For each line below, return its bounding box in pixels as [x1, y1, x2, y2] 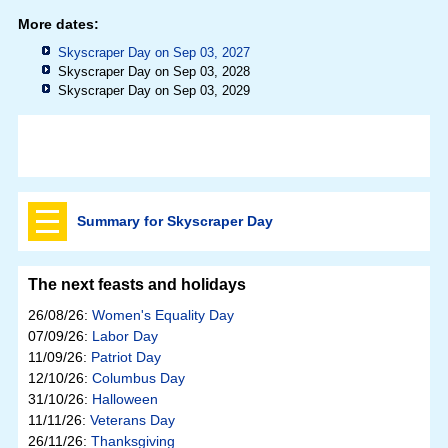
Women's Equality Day [91, 307, 234, 324]
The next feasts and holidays [27, 276, 246, 294]
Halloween [91, 391, 158, 408]
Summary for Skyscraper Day [76, 213, 273, 230]
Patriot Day [90, 349, 161, 366]
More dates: [17, 16, 99, 33]
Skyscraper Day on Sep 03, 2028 [57, 64, 250, 80]
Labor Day [91, 328, 158, 345]
